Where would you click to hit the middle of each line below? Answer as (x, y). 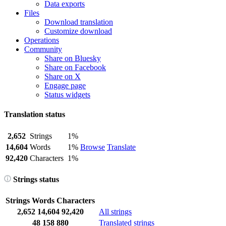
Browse (93, 147)
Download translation (79, 22)
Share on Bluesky (73, 58)
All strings (115, 212)
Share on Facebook (75, 67)
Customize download (78, 31)
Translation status (35, 115)
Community (43, 49)
